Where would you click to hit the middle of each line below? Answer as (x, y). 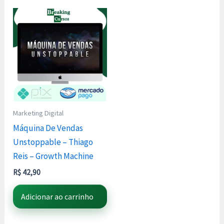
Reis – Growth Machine (53, 156)
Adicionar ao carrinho (57, 197)
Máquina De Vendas (48, 128)
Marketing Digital (38, 113)
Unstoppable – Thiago (53, 142)
